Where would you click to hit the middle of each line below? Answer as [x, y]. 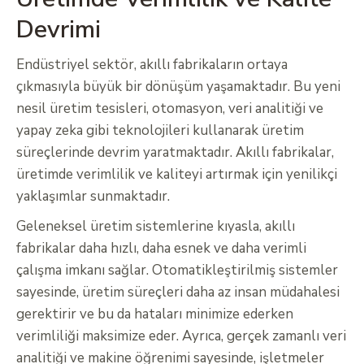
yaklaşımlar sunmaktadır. [93, 197]
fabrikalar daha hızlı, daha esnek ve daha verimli [161, 249]
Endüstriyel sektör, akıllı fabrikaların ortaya [152, 65]
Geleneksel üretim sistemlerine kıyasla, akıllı [156, 227]
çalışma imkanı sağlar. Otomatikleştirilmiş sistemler [177, 271]
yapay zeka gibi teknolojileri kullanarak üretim [160, 131]
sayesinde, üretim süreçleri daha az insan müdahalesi [178, 292]
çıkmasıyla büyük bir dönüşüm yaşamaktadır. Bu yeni [178, 87]
